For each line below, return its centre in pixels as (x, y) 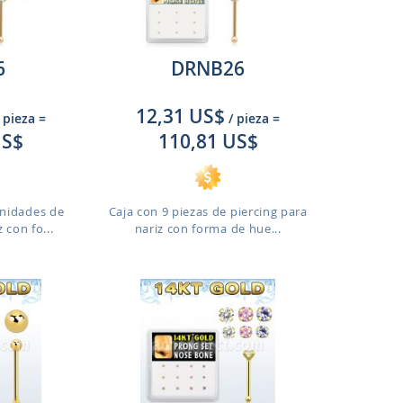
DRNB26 (208, 68)
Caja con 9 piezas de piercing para (208, 211)
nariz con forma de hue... (208, 228)
